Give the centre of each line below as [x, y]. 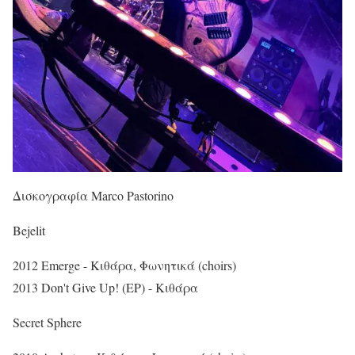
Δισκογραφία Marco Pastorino [93, 196]
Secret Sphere [47, 323]
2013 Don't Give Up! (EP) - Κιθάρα [105, 288]
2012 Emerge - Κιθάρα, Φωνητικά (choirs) [124, 265]
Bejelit [29, 231]
